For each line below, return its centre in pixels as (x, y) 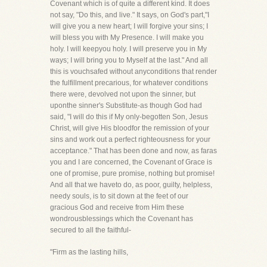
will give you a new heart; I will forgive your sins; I (129, 26)
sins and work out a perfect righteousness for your (130, 139)
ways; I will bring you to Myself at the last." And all (129, 60)
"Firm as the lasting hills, (89, 252)
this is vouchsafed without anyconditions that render (133, 72)
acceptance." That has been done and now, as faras (133, 151)
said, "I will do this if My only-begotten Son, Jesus (129, 117)
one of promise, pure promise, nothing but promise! (132, 173)
